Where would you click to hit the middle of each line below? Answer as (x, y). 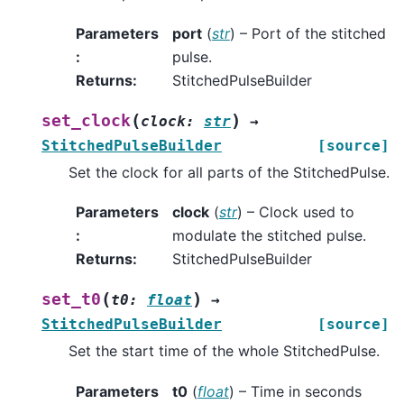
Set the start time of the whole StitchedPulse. (224, 351)
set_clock (86, 120)
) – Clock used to (295, 212)
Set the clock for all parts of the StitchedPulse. (229, 172)
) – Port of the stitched (308, 33)
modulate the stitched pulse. (269, 236)
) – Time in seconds (295, 391)
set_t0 (71, 300)
